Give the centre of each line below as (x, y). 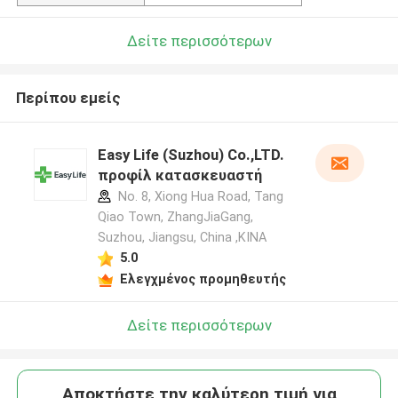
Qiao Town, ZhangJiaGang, (175, 217)
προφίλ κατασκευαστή (179, 175)
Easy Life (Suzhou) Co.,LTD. (191, 155)
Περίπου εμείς (68, 98)
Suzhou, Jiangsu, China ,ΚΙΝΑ (182, 238)
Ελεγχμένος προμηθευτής (203, 279)
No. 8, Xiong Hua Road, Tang (199, 197)
